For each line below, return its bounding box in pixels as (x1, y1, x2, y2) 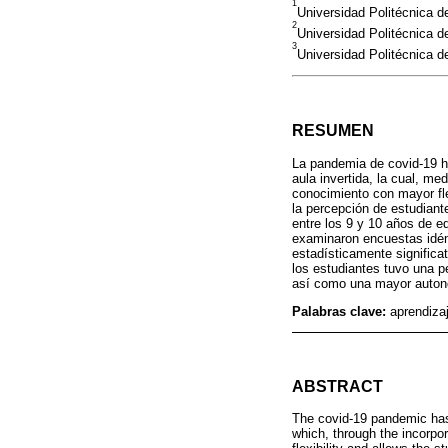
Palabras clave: (292, 303, 390, 319)
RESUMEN (292, 122, 374, 140)
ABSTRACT (292, 377, 383, 395)
